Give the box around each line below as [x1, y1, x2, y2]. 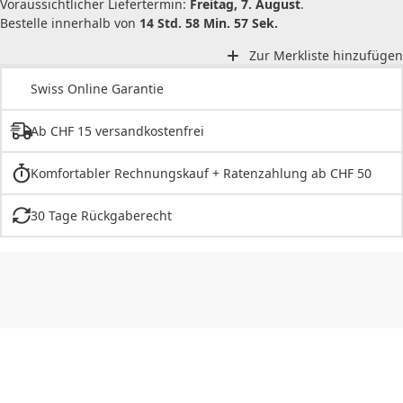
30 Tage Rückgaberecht [30, 207, 172, 225]
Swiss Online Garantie [31, 80, 164, 98]
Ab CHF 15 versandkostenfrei [30, 122, 204, 140]
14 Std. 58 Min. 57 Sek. [139, 13, 278, 31]
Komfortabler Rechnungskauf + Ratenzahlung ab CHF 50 [30, 165, 372, 183]
